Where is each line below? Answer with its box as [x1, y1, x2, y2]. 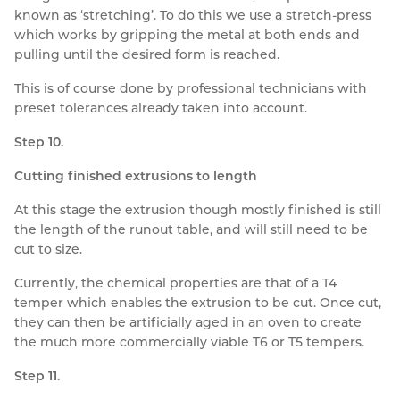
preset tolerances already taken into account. [14, 100, 307, 117]
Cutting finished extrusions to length [14, 168, 257, 185]
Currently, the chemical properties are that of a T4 [14, 275, 337, 292]
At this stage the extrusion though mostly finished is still [14, 202, 381, 219]
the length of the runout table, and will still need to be [14, 221, 368, 238]
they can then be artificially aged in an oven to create [14, 314, 362, 331]
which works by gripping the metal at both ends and [14, 27, 360, 44]
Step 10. [14, 134, 63, 151]
